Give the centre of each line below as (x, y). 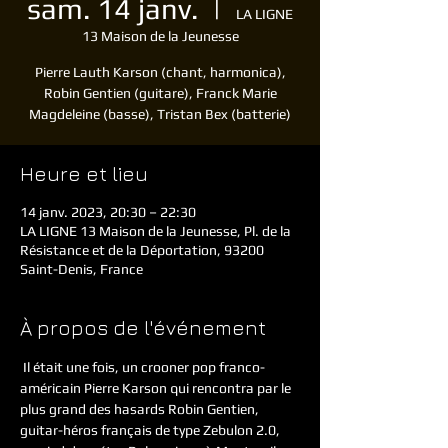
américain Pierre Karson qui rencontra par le (157, 388)
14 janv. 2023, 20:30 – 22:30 (108, 212)
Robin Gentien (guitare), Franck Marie (160, 93)
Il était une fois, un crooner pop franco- (142, 367)
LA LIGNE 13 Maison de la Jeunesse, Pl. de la (155, 231)
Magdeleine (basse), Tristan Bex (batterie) (160, 114)
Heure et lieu (84, 173)
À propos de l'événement (143, 327)
